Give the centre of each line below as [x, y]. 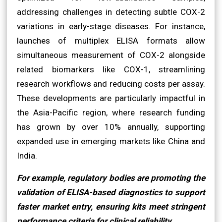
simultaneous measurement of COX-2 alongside [111, 55]
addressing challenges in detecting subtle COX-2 [111, 12]
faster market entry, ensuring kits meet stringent [111, 206]
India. [27, 155]
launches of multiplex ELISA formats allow [111, 40]
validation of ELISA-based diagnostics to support [111, 192]
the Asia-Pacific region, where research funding [111, 112]
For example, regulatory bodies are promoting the [111, 178]
